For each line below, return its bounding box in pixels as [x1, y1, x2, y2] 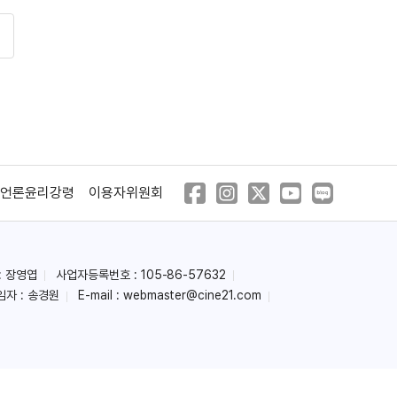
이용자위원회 [88, 183, 163, 201]
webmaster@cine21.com [122, 288, 261, 303]
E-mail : [78, 288, 123, 303]
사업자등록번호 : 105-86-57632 [56, 268, 227, 283]
